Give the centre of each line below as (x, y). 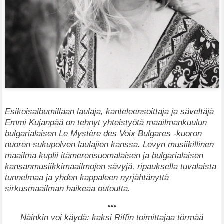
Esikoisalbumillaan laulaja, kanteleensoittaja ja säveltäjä (109, 112)
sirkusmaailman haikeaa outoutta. (68, 189)
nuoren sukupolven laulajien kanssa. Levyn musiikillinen (109, 145)
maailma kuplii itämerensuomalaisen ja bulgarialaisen (104, 156)
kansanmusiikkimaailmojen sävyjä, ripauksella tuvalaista (111, 167)
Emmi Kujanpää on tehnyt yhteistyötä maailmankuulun (106, 123)
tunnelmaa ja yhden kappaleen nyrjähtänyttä (87, 178)
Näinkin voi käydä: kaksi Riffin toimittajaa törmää (112, 218)
